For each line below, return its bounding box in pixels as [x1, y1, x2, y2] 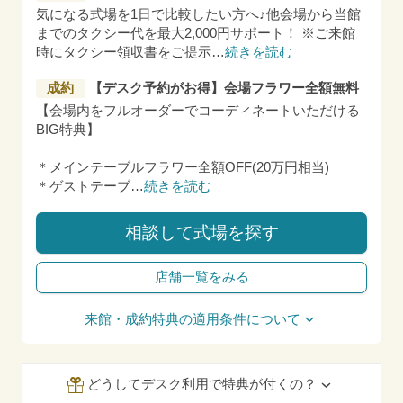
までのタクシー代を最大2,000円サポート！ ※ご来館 [36, 26, 355, 41]
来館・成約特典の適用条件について [84, 311, 300, 327]
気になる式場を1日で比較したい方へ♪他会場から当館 [36, 7, 361, 22]
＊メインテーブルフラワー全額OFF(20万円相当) [36, 160, 329, 175]
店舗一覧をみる [154, 270, 249, 285]
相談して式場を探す [124, 223, 279, 243]
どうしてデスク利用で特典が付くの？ [87, 377, 318, 392]
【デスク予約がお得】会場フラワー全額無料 [88, 80, 359, 95]
